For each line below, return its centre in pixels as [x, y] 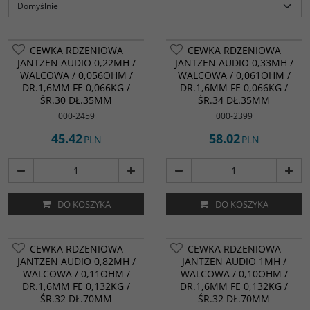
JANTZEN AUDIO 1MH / [234, 261]
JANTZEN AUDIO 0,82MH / [76, 261]
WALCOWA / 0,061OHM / [234, 75]
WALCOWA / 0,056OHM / [76, 75]
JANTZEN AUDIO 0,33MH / [234, 63]
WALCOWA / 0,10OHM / [234, 274]
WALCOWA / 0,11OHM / [76, 274]
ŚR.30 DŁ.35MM [76, 100]
